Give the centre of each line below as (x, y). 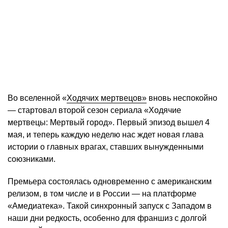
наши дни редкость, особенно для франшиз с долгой (107, 218)
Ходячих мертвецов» (107, 98)
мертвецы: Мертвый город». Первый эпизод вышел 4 (109, 123)
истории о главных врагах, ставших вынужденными (106, 147)
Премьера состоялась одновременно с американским (110, 182)
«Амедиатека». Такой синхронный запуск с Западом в (110, 206)
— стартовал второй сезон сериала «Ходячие (94, 110)
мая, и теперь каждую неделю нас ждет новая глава (106, 135)
